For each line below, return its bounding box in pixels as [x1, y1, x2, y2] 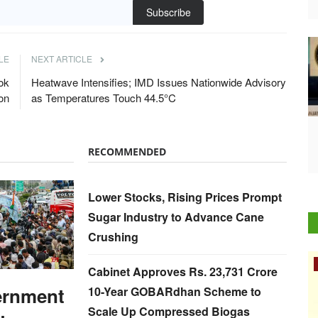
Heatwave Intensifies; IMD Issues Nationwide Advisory [31, 75, 286, 89]
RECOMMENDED [88, 145, 166, 158]
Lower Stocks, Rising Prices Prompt [88, 189, 282, 205]
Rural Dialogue [63, 258, 114, 270]
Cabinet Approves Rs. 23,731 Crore [88, 263, 278, 280]
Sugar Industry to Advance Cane [88, 209, 264, 225]
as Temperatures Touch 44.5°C [31, 90, 176, 105]
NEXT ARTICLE [31, 53, 92, 65]
